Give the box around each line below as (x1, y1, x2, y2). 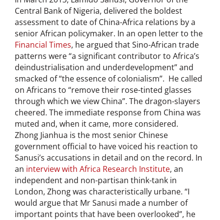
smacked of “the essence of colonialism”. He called (15, 73, 202, 84)
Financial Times (15, 39, 71, 50)
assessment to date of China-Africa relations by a (15, 16, 195, 27)
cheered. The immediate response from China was (15, 107, 201, 118)
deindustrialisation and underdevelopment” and (15, 61, 193, 73)
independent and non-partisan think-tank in (15, 174, 177, 186)
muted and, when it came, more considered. (15, 118, 178, 129)
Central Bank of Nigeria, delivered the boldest (15, 5, 182, 16)
